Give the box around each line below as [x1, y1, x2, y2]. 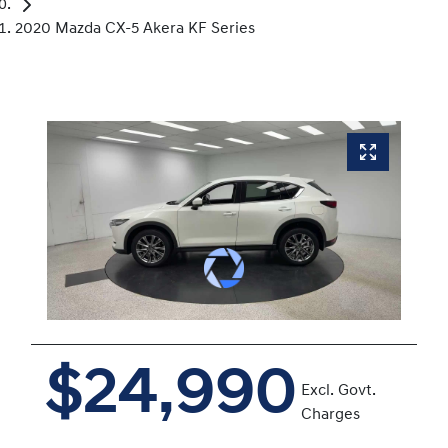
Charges [301, 407, 360, 424]
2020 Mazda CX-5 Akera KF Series [15, 21, 255, 38]
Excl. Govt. [301, 383, 376, 400]
